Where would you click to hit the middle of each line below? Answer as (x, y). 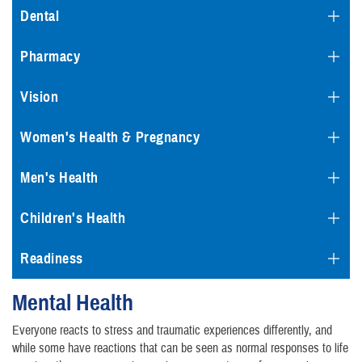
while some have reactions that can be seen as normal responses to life (180, 349)
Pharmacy (51, 57)
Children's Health (73, 219)
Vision (40, 97)
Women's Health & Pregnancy (110, 138)
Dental (40, 17)
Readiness (52, 259)
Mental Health (73, 303)
